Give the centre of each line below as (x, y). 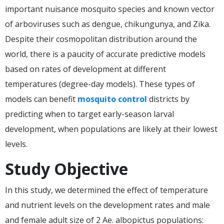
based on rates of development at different (85, 69)
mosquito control (112, 99)
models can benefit (41, 99)
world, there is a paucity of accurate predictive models (105, 54)
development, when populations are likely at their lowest (111, 129)
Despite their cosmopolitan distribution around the (101, 39)
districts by (168, 99)
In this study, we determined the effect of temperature (106, 190)
